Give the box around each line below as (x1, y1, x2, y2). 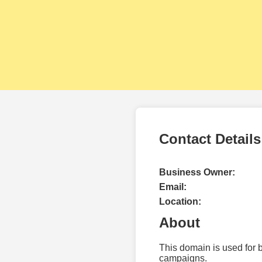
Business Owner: (159, 167, 235, 177)
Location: (159, 196, 201, 206)
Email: (159, 181, 187, 192)
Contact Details (159, 130, 261, 147)
